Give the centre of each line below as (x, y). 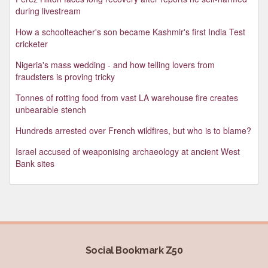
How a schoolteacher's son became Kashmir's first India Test (130, 31)
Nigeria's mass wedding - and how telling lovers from (115, 64)
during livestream (48, 10)
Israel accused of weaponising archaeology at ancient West (128, 151)
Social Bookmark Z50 (134, 250)
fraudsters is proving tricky (65, 76)
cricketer (32, 43)
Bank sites (35, 163)
